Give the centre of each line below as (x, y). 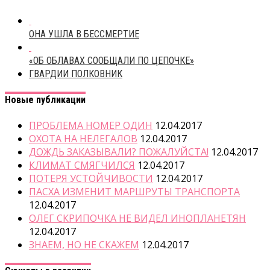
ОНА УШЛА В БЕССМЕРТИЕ (84, 34)
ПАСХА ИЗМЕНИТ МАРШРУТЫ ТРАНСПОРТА (134, 192)
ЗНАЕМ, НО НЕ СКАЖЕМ (84, 245)
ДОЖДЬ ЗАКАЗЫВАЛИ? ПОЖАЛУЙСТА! (119, 152)
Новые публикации (45, 99)
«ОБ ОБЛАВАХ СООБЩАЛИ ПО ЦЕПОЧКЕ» (111, 60)
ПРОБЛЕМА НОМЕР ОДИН (91, 126)
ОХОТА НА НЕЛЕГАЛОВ (83, 139)
